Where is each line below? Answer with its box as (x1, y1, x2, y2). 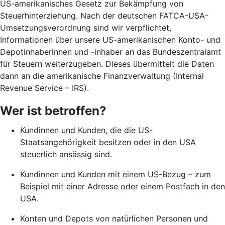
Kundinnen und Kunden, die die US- (20, 125, 153, 135)
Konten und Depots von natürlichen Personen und (20, 213, 208, 223)
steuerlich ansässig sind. (20, 149, 112, 159)
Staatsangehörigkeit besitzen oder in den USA (20, 137, 196, 147)
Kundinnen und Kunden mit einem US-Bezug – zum (20, 169, 211, 179)
